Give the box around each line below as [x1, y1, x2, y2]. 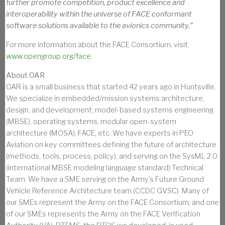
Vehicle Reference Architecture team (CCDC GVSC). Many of [6, 186, 209, 195]
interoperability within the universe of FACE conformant [6, 9, 192, 19]
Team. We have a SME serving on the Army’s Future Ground [6, 174, 204, 184]
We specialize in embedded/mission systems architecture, [6, 93, 204, 103]
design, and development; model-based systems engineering [6, 105, 213, 115]
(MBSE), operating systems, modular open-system [6, 117, 176, 126]
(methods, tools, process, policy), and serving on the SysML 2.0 [6, 151, 217, 161]
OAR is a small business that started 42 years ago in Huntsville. [6, 82, 216, 91]
